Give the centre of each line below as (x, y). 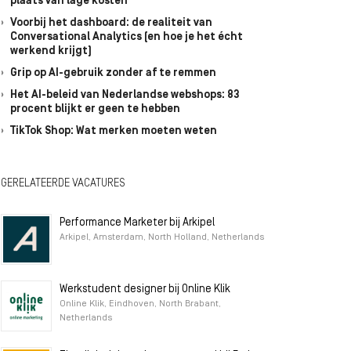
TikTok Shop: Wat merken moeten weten (114, 131)
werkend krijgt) (51, 51)
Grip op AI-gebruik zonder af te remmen (113, 73)
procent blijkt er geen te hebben (95, 109)
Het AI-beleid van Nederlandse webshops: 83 (125, 95)
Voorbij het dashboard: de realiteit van (111, 23)
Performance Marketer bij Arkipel (137, 223)
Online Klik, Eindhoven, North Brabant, (140, 304)
